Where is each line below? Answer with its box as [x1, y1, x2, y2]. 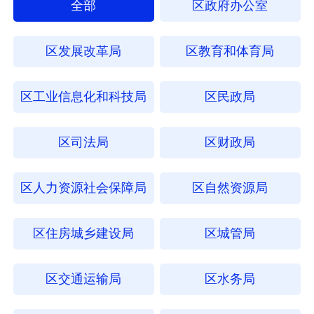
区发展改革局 [46, 43, 122, 58]
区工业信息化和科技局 [20, 89, 147, 104]
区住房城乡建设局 [33, 226, 135, 240]
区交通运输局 [46, 271, 122, 286]
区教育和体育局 [186, 43, 275, 58]
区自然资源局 [192, 180, 268, 195]
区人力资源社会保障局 [20, 180, 147, 195]
